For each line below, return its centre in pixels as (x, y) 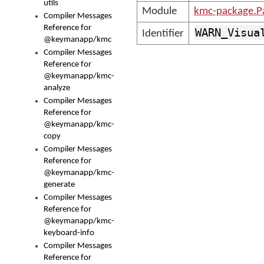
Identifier (163, 34)
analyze (57, 88)
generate (59, 185)
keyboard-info (69, 233)
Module (159, 11)
